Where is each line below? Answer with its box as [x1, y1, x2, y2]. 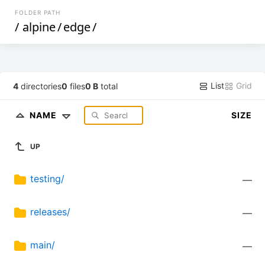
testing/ [30, 173, 64, 185]
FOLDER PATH [15, 9, 61, 16]
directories [18, 80, 62, 91]
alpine [22, 19, 56, 35]
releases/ [30, 206, 70, 218]
